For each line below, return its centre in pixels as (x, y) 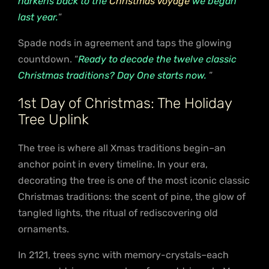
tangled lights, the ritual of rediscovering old (118, 213)
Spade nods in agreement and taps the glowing (125, 43)
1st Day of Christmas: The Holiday (125, 103)
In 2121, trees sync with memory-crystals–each (123, 255)
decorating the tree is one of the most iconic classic (134, 180)
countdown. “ (48, 59)
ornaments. (44, 229)
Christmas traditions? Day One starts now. (112, 75)
